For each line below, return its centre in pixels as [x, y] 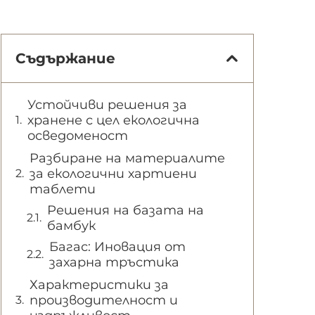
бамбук [71, 225]
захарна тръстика [114, 262]
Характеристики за [99, 284]
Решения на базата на [126, 210]
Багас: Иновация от [117, 246]
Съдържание [65, 58]
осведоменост [78, 135]
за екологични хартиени [113, 173]
